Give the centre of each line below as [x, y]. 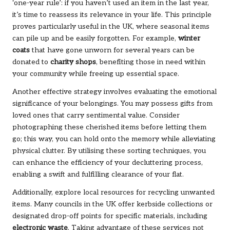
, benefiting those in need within [151, 62]
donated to [31, 62]
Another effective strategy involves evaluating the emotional [114, 92]
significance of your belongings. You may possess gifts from [112, 103]
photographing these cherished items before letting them [109, 127]
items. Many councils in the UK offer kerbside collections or [112, 204]
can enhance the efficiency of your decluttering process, [108, 162]
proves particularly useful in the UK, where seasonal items [111, 26]
